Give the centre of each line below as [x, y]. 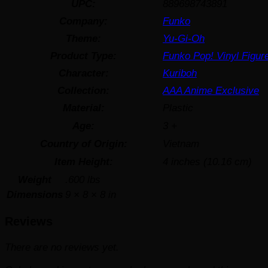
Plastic [178, 107]
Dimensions [35, 194]
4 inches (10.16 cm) [207, 161]
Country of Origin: [83, 143]
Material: [83, 107]
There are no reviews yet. [62, 247]
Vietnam [181, 143]
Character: [83, 73]
